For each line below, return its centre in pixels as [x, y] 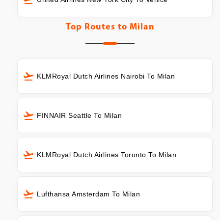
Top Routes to [97, 27]
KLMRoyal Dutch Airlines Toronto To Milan [107, 154]
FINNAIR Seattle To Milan [79, 116]
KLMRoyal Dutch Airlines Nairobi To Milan [106, 76]
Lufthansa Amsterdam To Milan [88, 194]
